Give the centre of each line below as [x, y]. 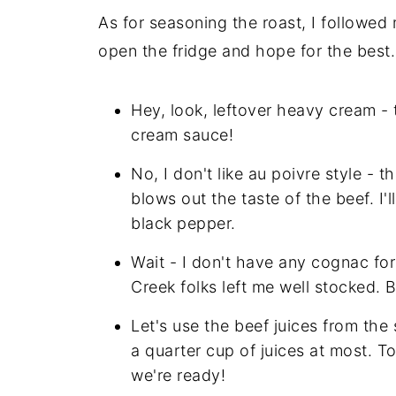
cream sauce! [182, 135]
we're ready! [178, 376]
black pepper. [183, 224]
